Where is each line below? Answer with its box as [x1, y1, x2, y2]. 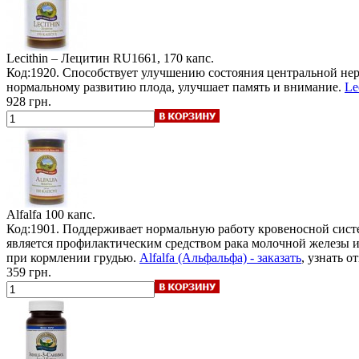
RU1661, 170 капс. [113, 50, 214, 65]
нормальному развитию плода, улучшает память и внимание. [6, 79, 345, 94]
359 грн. [6, 264, 51, 279]
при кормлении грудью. [6, 250, 139, 264]
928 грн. [6, 94, 51, 108]
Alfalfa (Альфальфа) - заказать [139, 250, 301, 264]
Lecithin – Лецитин [6, 50, 110, 65]
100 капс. [45, 207, 95, 221]
